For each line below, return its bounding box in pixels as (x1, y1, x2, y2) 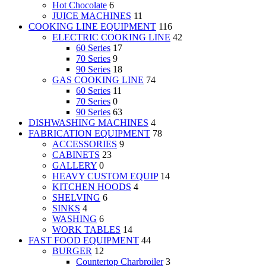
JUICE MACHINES (52, 11, 131, 21)
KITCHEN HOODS (52, 182, 131, 192)
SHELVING (52, 192, 100, 203)
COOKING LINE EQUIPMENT (28, 21, 156, 32)
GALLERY (52, 160, 97, 171)
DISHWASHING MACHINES (28, 118, 148, 128)
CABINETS (52, 150, 100, 160)
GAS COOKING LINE (52, 75, 144, 85)
